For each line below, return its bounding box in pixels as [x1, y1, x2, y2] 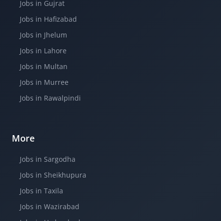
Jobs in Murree [20, 77, 69, 87]
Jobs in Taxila [20, 186, 63, 195]
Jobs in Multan [20, 62, 68, 71]
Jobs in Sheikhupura [20, 170, 86, 180]
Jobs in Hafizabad [20, 14, 77, 24]
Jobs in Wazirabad [20, 202, 79, 211]
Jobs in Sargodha [20, 154, 75, 164]
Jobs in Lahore [20, 46, 67, 55]
